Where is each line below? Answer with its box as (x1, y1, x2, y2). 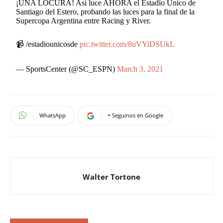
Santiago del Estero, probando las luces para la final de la (16, 7, 195, 16)
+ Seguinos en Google (108, 111, 163, 119)
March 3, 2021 (117, 64, 164, 73)
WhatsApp (39, 111, 66, 119)
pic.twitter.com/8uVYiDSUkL (80, 39, 175, 48)
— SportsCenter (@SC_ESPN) (16, 64, 117, 73)
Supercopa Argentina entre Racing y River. (16, 16, 151, 25)
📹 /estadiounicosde (16, 39, 80, 48)
